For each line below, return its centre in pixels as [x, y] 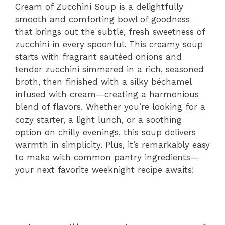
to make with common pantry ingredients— [107, 157]
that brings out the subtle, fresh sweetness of [110, 31]
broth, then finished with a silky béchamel [103, 82]
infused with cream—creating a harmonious [107, 94]
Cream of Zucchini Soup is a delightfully [99, 6]
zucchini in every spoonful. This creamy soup [109, 44]
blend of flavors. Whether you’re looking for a [110, 107]
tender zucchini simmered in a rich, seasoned [109, 69]
